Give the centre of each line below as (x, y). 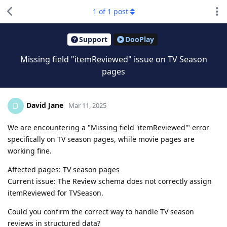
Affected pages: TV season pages (64, 169)
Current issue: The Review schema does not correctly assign (110, 181)
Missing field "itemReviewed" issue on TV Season (113, 59)
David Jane (45, 105)
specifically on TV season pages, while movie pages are (101, 139)
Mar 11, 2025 (87, 105)
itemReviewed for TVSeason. (55, 193)
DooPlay (139, 40)
